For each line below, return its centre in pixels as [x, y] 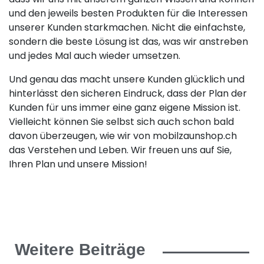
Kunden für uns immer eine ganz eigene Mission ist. [125, 107]
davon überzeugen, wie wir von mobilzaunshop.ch [123, 136]
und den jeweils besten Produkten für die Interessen [128, 13]
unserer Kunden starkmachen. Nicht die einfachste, [127, 27]
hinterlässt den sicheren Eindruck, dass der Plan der [128, 93]
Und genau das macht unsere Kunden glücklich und [127, 79]
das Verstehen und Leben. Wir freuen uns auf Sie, [120, 150]
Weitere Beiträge [80, 249]
